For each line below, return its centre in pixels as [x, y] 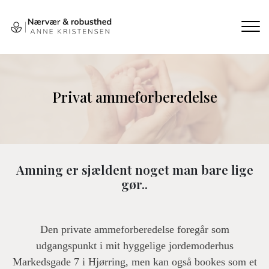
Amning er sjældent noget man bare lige [134, 169]
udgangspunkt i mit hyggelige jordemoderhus [134, 246]
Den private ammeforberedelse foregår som [134, 229]
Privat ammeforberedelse [134, 97]
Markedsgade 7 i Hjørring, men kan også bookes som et [134, 262]
